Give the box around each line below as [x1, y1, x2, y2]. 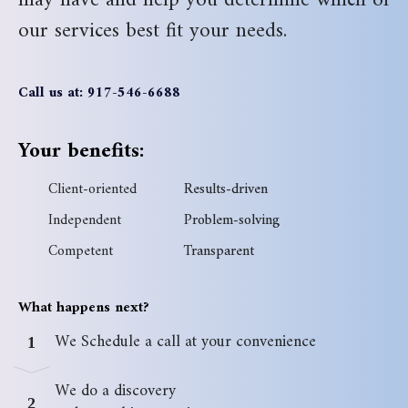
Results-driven [184, 176, 268, 202]
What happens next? [18, 294, 149, 321]
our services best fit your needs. [18, 12, 287, 50]
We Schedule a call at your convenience [55, 327, 321, 356]
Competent [47, 238, 113, 264]
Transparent [184, 238, 254, 264]
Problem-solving [184, 207, 280, 233]
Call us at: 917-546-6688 [18, 79, 180, 106]
